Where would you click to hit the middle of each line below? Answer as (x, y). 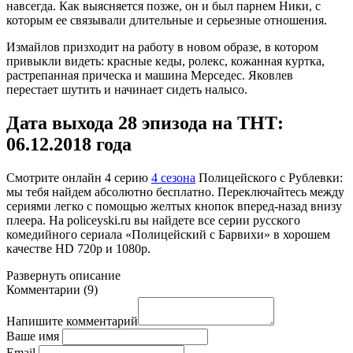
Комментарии (45, 289)
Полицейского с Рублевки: (269, 177)
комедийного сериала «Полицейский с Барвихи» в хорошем (168, 234)
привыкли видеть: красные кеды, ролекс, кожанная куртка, (165, 61)
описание (93, 275)
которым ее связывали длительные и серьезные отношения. (167, 20)
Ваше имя (33, 336)
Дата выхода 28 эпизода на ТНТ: (145, 123)
